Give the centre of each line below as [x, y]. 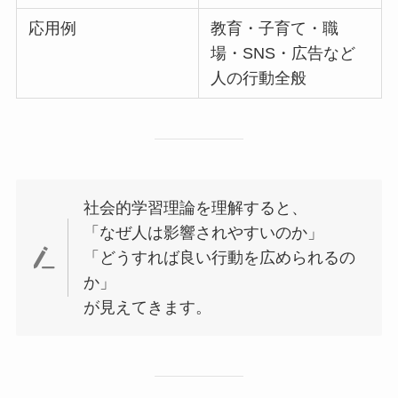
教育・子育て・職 [275, 29]
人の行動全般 [259, 79]
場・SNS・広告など [283, 54]
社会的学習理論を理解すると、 [196, 207]
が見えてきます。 [148, 307]
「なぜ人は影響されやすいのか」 [204, 232]
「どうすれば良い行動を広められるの [220, 257]
